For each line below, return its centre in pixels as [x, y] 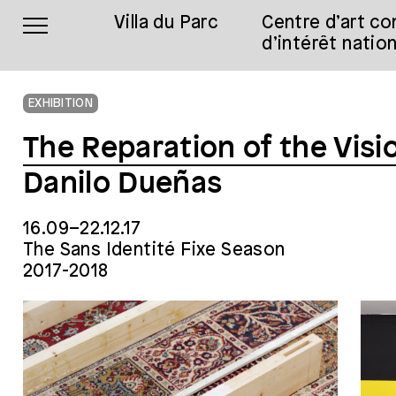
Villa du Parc [166, 23]
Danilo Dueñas [123, 183]
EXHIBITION [61, 104]
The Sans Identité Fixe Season [154, 251]
